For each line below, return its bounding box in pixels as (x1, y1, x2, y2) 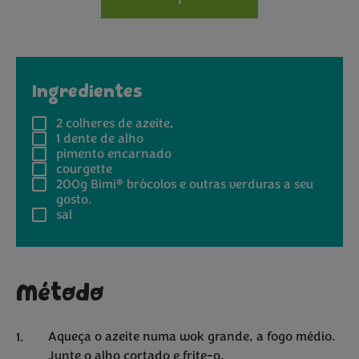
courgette (56, 160, 112, 179)
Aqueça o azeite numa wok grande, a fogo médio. (48, 328, 336, 346)
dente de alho (60, 130, 143, 148)
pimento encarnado (56, 145, 171, 163)
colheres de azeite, (63, 115, 174, 133)
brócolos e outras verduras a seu (123, 175, 313, 194)
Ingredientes (32, 83, 143, 103)
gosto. (56, 191, 92, 209)
